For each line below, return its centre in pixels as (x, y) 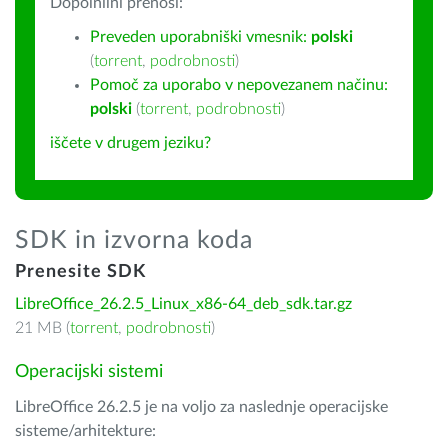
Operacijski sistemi (89, 372)
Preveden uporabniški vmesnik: (200, 37)
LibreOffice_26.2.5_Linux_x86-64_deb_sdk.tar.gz (183, 304)
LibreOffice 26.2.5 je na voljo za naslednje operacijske (201, 407)
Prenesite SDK (80, 272)
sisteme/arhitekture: (85, 431)
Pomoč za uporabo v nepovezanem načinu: (239, 85)
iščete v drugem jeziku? (130, 143)
